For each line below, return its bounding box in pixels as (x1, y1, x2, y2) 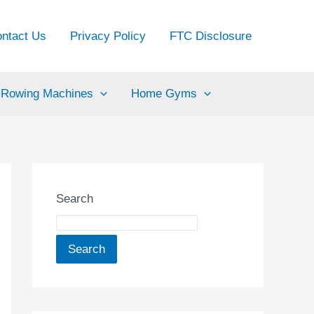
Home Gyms (131, 87, 198, 100)
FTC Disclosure (170, 29, 252, 43)
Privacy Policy (70, 29, 146, 43)
